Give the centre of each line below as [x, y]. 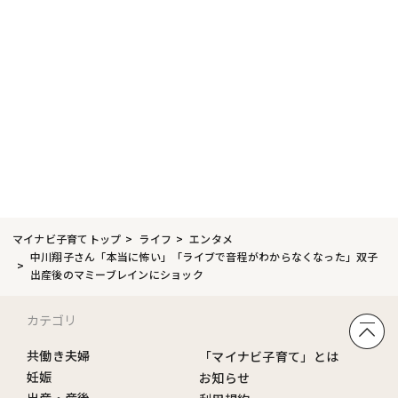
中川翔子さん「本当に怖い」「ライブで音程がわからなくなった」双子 [204, 257]
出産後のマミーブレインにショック [117, 275]
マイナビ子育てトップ [67, 239]
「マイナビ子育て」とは [269, 357]
